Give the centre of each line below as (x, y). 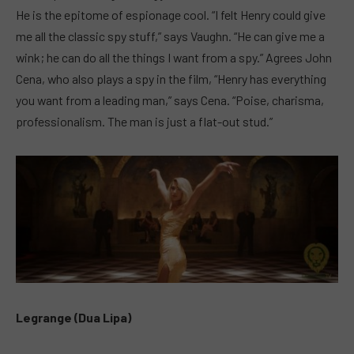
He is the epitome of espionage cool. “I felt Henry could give (171, 15)
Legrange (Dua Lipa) (73, 318)
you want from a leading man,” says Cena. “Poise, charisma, (170, 100)
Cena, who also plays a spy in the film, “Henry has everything (171, 79)
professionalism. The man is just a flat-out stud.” (144, 122)
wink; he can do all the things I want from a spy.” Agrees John (174, 58)
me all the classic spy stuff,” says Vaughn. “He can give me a (170, 36)
